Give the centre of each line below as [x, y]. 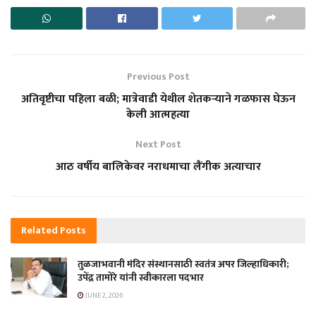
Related [39, 230]
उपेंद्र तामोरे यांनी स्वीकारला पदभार [141, 277]
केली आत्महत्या [158, 114]
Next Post [158, 144]
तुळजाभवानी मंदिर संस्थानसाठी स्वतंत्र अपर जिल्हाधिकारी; [183, 264]
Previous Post [158, 76]
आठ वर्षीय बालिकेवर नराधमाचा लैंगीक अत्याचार [158, 166]
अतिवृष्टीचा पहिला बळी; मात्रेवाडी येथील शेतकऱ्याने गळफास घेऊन [158, 99]
